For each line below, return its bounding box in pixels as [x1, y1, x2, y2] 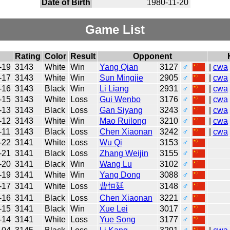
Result [70, 51, 95, 61]
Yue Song [99, 215, 136, 224]
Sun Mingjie [99, 73, 143, 82]
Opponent [132, 51, 172, 61]
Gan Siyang [99, 105, 143, 114]
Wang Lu [99, 159, 132, 168]
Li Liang [99, 84, 129, 93]
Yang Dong [99, 170, 141, 179]
